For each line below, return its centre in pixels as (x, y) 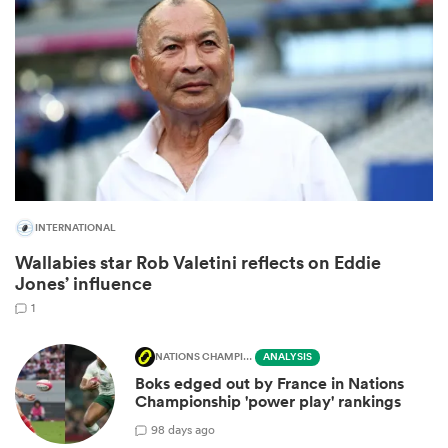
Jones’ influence (83, 283)
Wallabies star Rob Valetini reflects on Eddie (198, 262)
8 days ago (186, 429)
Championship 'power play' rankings (268, 402)
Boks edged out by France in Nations (269, 384)
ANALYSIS (287, 357)
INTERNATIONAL (75, 228)
